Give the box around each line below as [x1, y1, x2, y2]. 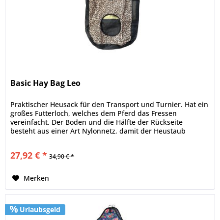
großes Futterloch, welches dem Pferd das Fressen [10, 108, 177, 118]
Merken [24, 173, 50, 183]
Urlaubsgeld [18, 204, 61, 214]
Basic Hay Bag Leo [10, 77, 81, 88]
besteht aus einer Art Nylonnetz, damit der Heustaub [10, 126, 186, 136]
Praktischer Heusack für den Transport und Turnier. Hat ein [10, 99, 209, 109]
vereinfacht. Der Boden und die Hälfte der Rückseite [10, 117, 183, 127]
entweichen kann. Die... [10, 135, 88, 144]
